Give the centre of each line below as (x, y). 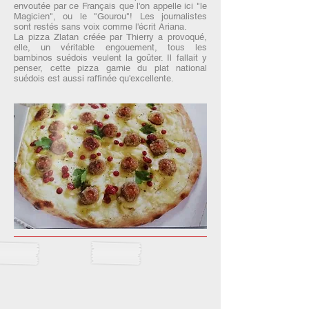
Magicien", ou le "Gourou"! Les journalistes (110, 16)
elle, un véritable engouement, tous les (110, 47)
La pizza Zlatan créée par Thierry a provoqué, (110, 37)
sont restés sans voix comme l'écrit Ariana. (100, 27)
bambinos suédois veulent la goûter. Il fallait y (110, 58)
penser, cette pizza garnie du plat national (110, 68)
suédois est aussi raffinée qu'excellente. (94, 78)
